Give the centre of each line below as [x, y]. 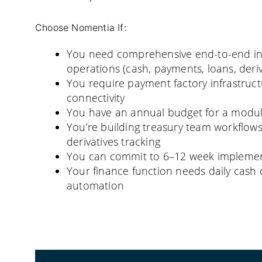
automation [95, 185]
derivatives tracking [113, 142]
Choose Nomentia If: [81, 27]
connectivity [96, 98]
